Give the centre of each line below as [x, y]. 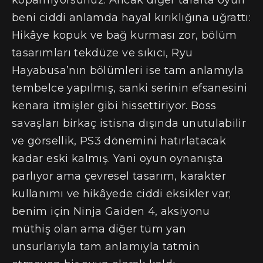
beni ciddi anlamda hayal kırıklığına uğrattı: [131, 17]
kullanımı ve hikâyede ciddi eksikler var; [122, 193]
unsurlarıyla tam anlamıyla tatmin [106, 246]
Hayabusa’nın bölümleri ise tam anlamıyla [128, 70]
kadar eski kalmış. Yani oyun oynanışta [118, 158]
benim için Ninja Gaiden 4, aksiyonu [111, 211]
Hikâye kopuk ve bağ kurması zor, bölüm [124, 35]
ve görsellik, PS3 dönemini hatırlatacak [119, 141]
